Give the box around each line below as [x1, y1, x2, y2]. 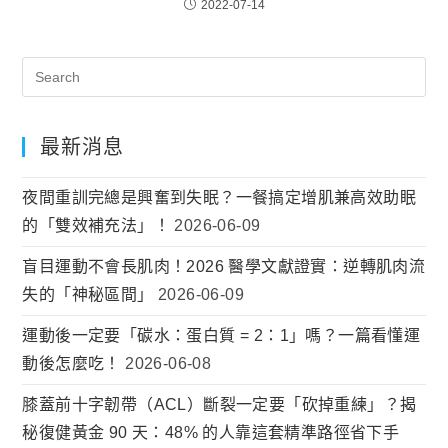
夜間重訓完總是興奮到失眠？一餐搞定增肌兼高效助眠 [22, 189, 417, 207]
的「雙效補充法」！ [22, 217, 171, 235]
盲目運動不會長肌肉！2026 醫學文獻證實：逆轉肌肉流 [22, 258, 426, 276]
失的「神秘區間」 [22, 286, 154, 304]
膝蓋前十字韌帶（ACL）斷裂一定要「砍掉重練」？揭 [22, 396, 417, 414]
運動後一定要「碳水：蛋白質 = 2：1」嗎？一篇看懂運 [22, 327, 421, 345]
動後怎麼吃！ [22, 355, 121, 373]
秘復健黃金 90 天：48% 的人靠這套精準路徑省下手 [22, 424, 400, 442]
